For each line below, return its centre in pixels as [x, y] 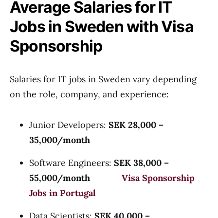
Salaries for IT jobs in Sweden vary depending [103, 79]
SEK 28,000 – [136, 125]
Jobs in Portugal [63, 193]
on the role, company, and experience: [89, 94]
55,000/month [75, 178]
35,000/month [60, 140]
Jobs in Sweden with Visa [102, 27]
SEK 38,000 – [141, 163]
